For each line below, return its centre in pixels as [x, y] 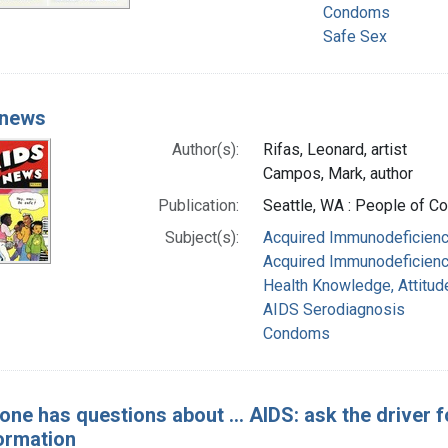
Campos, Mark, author [338, 173]
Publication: [199, 205]
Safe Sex [354, 36]
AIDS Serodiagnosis [334, 309]
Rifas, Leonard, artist [335, 149]
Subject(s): [202, 237]
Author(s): [206, 149]
